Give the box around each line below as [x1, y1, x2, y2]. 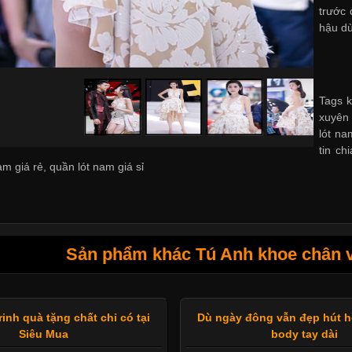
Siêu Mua [18, 328, 68, 341]
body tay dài [271, 328, 339, 341]
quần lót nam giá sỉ [49, 160, 145, 174]
